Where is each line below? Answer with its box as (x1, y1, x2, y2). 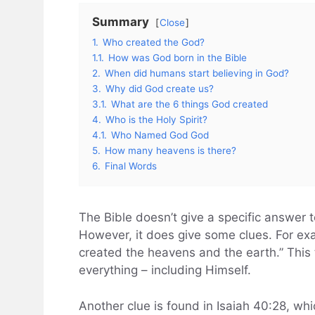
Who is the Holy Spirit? (105, 114, 207, 126)
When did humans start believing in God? (105, 67, 289, 79)
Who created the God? (103, 37, 205, 49)
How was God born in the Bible (108, 52, 247, 64)
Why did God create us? (105, 83, 214, 95)
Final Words (105, 160, 157, 172)
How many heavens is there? (105, 145, 236, 157)
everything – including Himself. (79, 263, 251, 278)
